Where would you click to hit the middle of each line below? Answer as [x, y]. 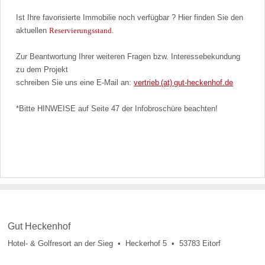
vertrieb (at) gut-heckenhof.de [184, 82]
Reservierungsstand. [82, 30]
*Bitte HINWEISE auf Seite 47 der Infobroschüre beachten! [117, 108]
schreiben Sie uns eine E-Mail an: [75, 82]
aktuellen [33, 30]
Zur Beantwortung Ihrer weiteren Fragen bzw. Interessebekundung [128, 56]
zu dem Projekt [42, 69]
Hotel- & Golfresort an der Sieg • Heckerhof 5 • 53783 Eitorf [114, 243]
